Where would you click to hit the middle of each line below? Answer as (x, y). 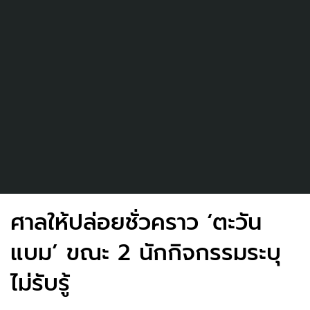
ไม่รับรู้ (40, 284)
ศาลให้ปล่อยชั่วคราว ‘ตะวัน (136, 223)
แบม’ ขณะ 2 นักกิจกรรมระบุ (146, 253)
